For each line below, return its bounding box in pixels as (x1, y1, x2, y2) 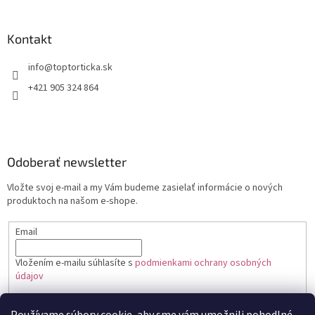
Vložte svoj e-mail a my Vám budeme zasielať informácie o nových (7, 181, 283, 195)
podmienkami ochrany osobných (134, 256, 271, 270)
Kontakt (7, 31, 52, 47)
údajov (15, 269, 44, 283)
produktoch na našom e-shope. (7, 194, 138, 209)
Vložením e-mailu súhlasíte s (15, 256, 135, 270)
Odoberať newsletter (7, 154, 127, 170)
